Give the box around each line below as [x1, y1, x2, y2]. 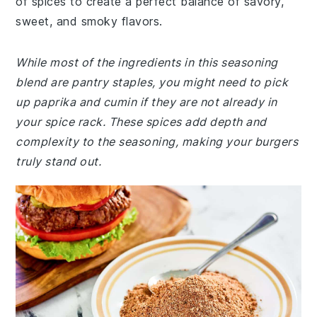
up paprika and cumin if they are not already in [16, 95, 277, 109]
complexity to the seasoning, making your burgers [16, 134, 299, 149]
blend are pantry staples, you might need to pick [16, 75, 289, 89]
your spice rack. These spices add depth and [16, 115, 267, 129]
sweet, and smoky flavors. [16, 14, 163, 28]
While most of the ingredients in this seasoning [16, 55, 278, 69]
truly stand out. [16, 154, 102, 168]
